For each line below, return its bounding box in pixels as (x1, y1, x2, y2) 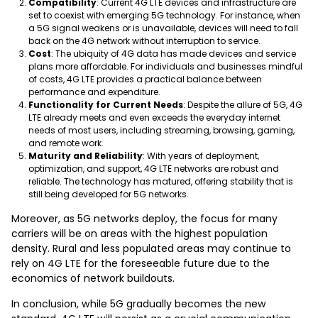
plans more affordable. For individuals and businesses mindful (28, 60, 302, 72)
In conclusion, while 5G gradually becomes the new (11, 296, 266, 311)
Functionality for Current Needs (28, 98, 183, 111)
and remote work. (28, 136, 104, 149)
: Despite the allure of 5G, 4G (183, 98, 302, 111)
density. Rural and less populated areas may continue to (11, 241, 291, 256)
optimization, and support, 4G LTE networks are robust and (28, 162, 279, 175)
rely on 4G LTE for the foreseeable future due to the (11, 256, 270, 270)
